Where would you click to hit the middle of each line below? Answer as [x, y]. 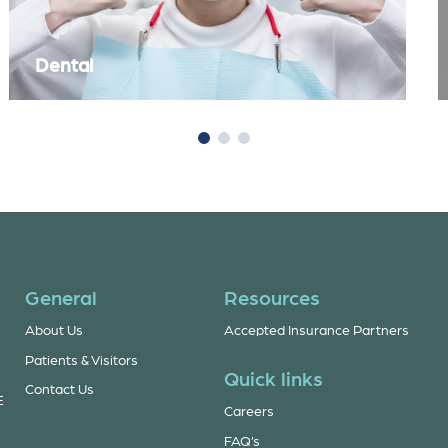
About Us [54, 330]
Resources [271, 298]
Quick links [273, 378]
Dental [63, 65]
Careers [248, 410]
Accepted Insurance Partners [316, 330]
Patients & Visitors [82, 359]
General [61, 298]
